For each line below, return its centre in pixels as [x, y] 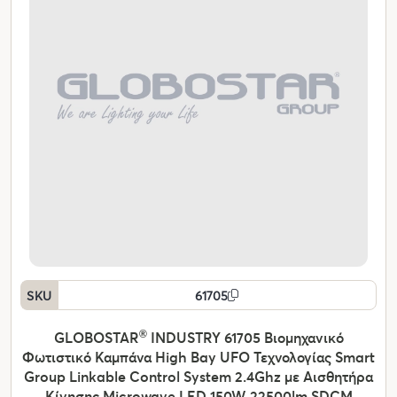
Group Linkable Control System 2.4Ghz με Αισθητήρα [198, 377]
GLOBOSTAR [96, 338]
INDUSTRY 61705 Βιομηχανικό [245, 338]
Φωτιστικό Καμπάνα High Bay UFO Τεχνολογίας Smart [198, 357]
